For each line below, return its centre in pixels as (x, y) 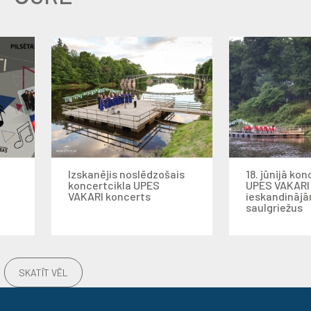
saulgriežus (274, 207)
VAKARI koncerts (109, 196)
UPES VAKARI (278, 185)
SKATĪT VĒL (43, 272)
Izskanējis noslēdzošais (126, 174)
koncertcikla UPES (114, 185)
